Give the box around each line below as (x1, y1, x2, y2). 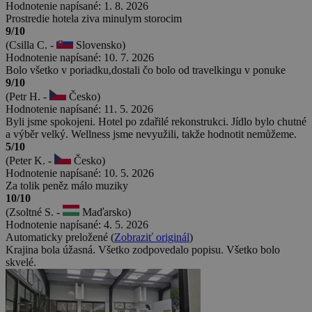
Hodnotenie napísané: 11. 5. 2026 (6, 102, 153, 115)
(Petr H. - (6, 90, 49, 102)
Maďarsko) (79, 205, 131, 218)
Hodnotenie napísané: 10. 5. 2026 (6, 166, 154, 179)
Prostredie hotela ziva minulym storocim (6, 12, 182, 24)
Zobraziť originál (114, 231, 189, 243)
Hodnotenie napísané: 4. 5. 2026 (6, 218, 148, 231)
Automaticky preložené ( (6, 231, 114, 243)
